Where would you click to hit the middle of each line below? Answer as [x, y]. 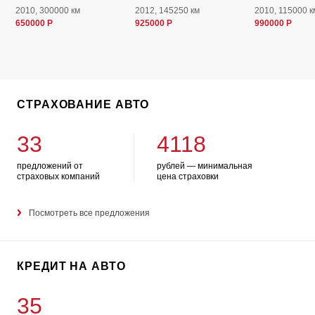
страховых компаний [58, 177]
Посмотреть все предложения [89, 213]
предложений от [50, 166]
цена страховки [188, 177]
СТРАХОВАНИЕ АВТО [83, 105]
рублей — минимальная [205, 166]
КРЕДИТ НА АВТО [71, 266]
